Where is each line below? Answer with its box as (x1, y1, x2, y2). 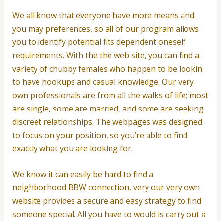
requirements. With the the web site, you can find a (12, 49, 199, 61)
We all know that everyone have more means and (12, 9, 194, 21)
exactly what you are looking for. (12, 143, 133, 154)
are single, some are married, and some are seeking (12, 103, 204, 114)
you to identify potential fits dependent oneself (12, 36, 186, 47)
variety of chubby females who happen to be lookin (12, 63, 202, 74)
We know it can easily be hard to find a (12, 169, 153, 180)
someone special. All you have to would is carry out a (12, 209, 206, 220)
